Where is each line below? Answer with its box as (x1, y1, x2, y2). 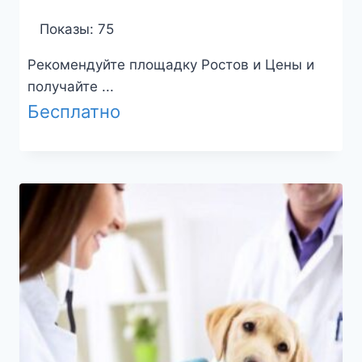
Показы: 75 (39, 21, 114, 37)
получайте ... (27, 78, 114, 95)
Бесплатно (27, 101, 120, 122)
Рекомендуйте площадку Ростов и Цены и (27, 57, 314, 73)
